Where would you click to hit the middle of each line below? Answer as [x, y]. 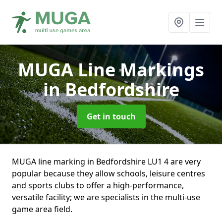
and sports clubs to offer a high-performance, [98, 185]
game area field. [42, 209]
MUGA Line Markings [111, 70]
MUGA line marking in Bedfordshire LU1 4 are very [106, 162]
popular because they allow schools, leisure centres [109, 173]
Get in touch [111, 116]
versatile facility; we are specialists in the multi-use [106, 197]
